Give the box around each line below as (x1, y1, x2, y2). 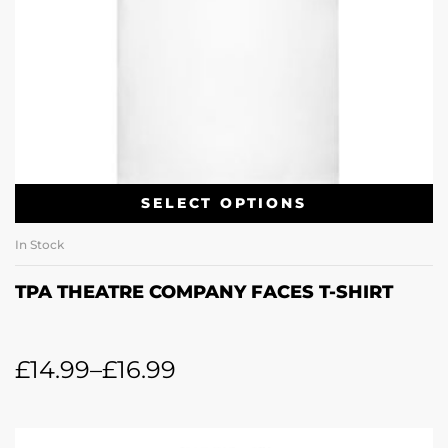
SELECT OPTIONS (141, 194, 307, 213)
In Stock (15, 237, 64, 253)
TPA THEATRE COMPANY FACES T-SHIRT (15, 281, 393, 304)
